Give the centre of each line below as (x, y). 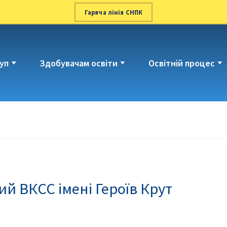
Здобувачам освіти (78, 63)
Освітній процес (181, 63)
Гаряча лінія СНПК (113, 12)
